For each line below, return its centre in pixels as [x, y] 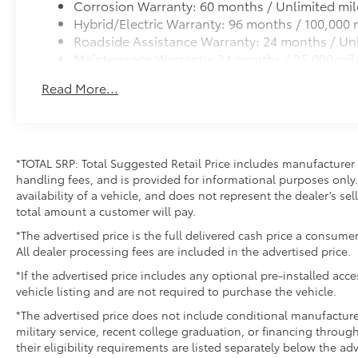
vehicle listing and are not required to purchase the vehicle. [176, 290]
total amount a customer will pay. [106, 211]
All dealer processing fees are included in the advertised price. [183, 251]
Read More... [80, 88]
